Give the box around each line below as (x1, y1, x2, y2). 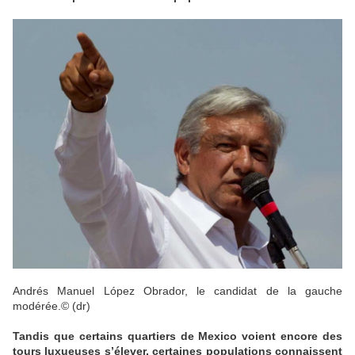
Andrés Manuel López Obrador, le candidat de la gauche (13, 284, 342, 298)
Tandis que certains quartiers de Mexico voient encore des (13, 330, 342, 343)
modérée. (13, 300, 61, 313)
